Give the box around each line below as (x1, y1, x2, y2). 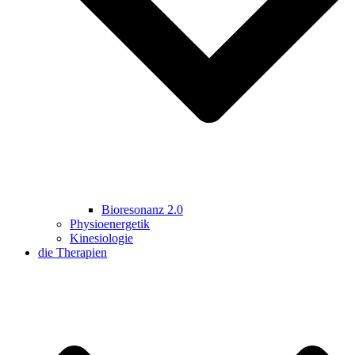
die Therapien (38, 246, 107, 260)
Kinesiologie (70, 231, 133, 246)
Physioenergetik (70, 217, 150, 231)
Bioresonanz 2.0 (101, 203, 183, 217)
